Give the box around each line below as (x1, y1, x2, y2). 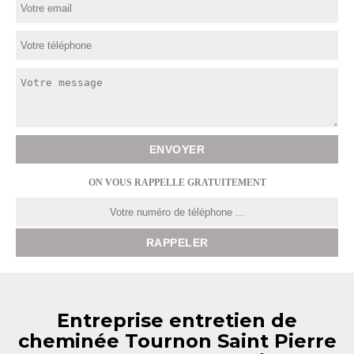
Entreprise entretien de (57, 309, 297, 332)
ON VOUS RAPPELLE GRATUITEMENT (88, 177, 266, 188)
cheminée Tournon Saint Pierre (17, 330, 337, 352)
